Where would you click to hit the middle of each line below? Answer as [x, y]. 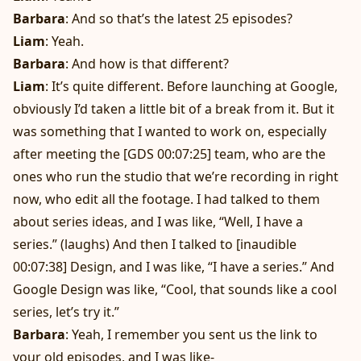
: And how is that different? [147, 64]
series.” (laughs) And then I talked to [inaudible [155, 245]
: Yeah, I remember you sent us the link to [191, 335]
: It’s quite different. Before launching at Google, [191, 87]
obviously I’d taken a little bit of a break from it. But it [174, 109]
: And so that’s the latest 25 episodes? [179, 19]
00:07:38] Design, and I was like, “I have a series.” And [174, 267]
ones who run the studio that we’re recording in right [176, 177]
